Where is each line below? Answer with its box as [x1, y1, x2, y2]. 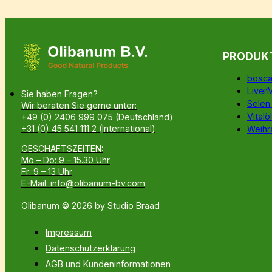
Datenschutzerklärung [45, 242, 135, 253]
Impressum [45, 226, 92, 237]
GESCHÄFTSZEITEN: [21, 143, 103, 154]
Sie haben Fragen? [21, 88, 98, 99]
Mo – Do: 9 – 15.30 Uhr [21, 154, 110, 165]
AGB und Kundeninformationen [45, 258, 171, 269]
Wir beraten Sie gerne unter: [21, 100, 137, 110]
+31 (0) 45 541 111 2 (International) [21, 123, 155, 134]
